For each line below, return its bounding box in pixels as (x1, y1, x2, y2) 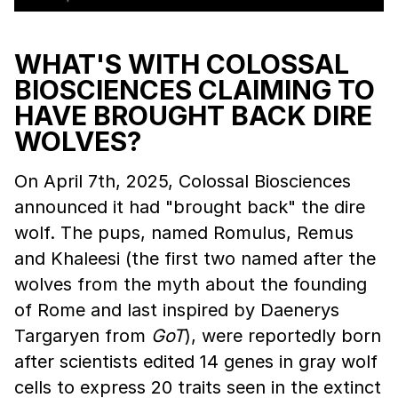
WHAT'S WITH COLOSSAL (14, 48, 349, 80)
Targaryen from (14, 325, 151, 346)
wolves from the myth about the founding (14, 274, 367, 295)
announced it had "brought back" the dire (14, 196, 365, 218)
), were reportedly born (185, 325, 381, 346)
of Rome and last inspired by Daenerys (14, 299, 339, 321)
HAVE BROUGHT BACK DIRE (14, 99, 372, 131)
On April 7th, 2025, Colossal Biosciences (14, 171, 351, 192)
